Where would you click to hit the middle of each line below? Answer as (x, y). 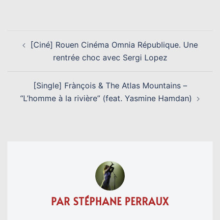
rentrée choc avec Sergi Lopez (110, 58)
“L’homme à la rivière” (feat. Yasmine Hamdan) (106, 98)
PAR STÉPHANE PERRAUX (110, 202)
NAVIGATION (44, 37)
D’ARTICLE (35, 51)
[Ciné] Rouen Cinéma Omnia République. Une (114, 45)
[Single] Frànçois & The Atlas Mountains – (110, 86)
